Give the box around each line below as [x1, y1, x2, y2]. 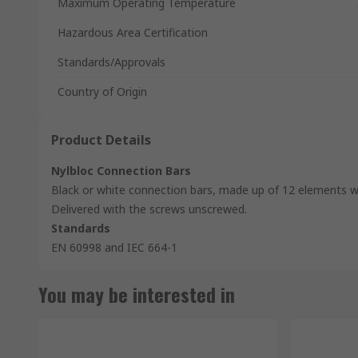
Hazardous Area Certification [58, 25, 208, 40]
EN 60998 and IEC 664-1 [51, 240, 177, 255]
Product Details [51, 131, 151, 149]
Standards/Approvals [58, 54, 165, 70]
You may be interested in [38, 280, 235, 308]
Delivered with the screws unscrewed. [51, 201, 247, 217]
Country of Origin [58, 84, 147, 99]
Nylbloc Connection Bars [51, 163, 191, 178]
